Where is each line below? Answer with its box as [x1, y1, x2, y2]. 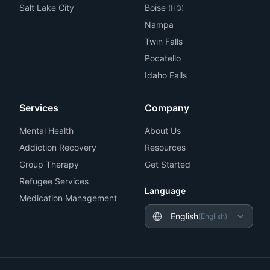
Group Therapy [19, 159, 79, 169]
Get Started [145, 159, 190, 169]
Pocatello [145, 53, 181, 63]
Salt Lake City [19, 2, 74, 13]
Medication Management [19, 193, 117, 203]
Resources [145, 142, 186, 152]
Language [145, 186, 186, 196]
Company [145, 102, 189, 114]
